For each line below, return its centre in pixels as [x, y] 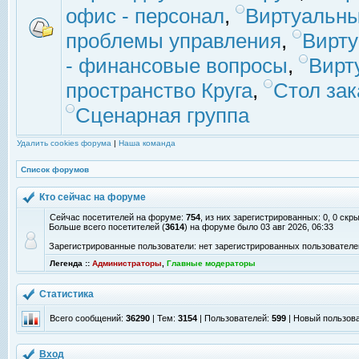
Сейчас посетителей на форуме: [118, 217]
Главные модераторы [211, 263]
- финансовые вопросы [177, 66]
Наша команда [147, 143]
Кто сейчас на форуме [94, 197]
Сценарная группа [162, 115]
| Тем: [164, 318]
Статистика [68, 294]
